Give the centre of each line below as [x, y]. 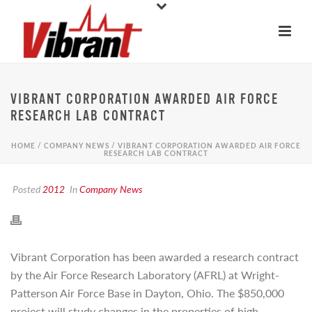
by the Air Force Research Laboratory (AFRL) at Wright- [145, 275]
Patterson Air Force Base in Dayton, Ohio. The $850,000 [147, 293]
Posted [26, 189]
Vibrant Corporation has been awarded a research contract [155, 257]
